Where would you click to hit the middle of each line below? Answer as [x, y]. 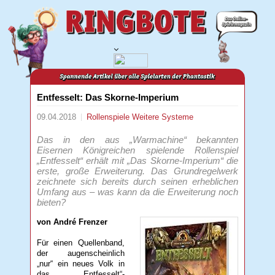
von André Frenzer [72, 222]
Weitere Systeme [163, 117]
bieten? [52, 202]
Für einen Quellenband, [81, 242]
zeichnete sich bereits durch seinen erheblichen [137, 181]
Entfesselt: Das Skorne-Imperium [108, 97]
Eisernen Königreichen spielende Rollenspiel [137, 150]
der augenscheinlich [81, 253]
